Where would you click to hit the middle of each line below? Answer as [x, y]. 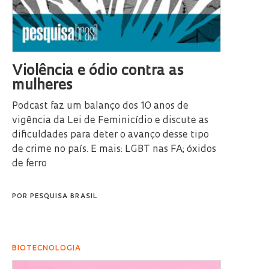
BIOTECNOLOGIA [47, 249]
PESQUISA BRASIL [64, 197]
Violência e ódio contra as [98, 72]
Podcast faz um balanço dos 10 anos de [100, 107]
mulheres [42, 86]
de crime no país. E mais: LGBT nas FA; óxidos [114, 150]
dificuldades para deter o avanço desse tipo [110, 135]
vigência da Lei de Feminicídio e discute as [110, 121]
